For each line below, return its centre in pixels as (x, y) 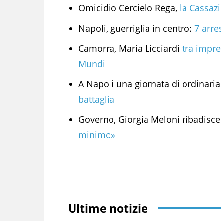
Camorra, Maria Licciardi (129, 48)
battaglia (96, 99)
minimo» (97, 134)
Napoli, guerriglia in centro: (136, 28)
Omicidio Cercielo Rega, (129, 8)
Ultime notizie (108, 208)
